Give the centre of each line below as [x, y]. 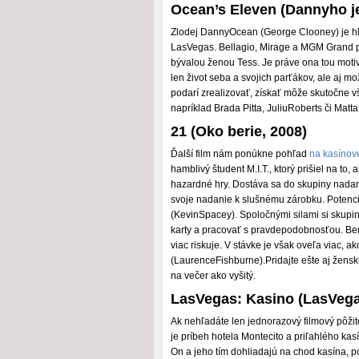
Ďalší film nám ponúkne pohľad [240, 154]
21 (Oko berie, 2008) [239, 131]
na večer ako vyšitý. [213, 276]
